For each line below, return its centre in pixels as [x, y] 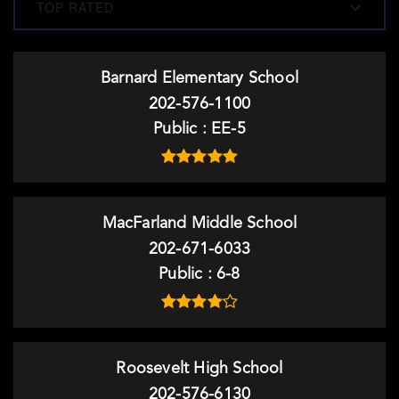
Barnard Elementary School [199, 78]
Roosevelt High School [199, 369]
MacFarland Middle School [199, 224]
